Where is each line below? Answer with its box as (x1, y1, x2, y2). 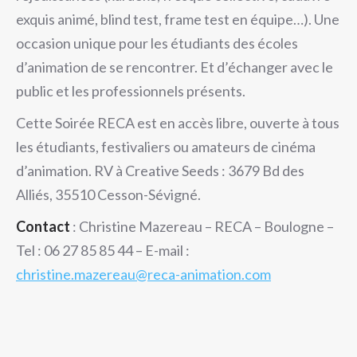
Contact (16, 218, 70, 235)
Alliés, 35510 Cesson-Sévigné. (16, 186, 201, 203)
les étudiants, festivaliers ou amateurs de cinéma (16, 138, 316, 155)
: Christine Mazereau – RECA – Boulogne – (70, 218, 334, 235)
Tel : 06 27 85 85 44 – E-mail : (16, 241, 190, 259)
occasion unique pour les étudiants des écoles (16, 34, 298, 52)
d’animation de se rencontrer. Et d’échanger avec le (16, 58, 333, 76)
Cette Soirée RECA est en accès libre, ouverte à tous (16, 114, 339, 131)
